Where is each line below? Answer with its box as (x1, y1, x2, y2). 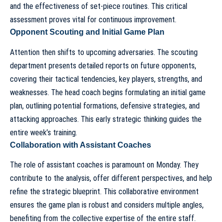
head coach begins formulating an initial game (65, 87, 206, 97)
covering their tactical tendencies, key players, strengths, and (10, 74, 202, 84)
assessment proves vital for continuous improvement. (10, 15, 176, 25)
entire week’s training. (10, 127, 77, 137)
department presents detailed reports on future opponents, (10, 60, 196, 70)
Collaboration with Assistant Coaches (10, 140, 151, 149)
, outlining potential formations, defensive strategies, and (22, 101, 200, 111)
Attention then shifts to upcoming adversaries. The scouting (10, 47, 198, 57)
